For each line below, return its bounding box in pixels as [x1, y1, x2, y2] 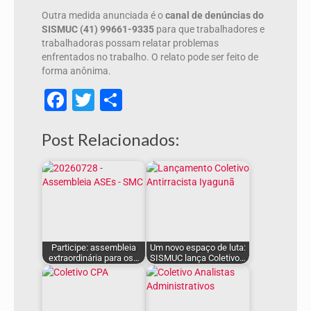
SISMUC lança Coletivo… [150, 253, 246, 264]
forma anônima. [42, 65, 111, 77]
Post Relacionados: [42, 129, 180, 150]
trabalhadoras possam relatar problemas [42, 37, 219, 49]
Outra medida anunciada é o [42, 10, 163, 22]
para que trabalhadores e [154, 24, 264, 35]
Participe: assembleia [51, 242, 136, 253]
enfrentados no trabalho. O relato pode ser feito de [42, 51, 258, 63]
